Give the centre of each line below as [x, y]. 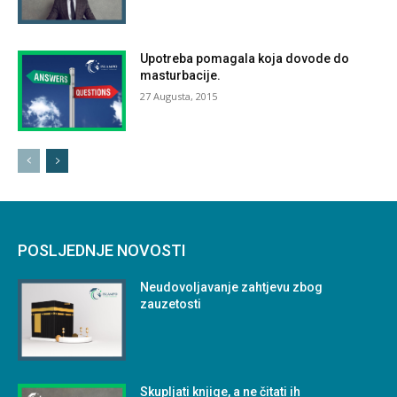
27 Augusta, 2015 [179, 96]
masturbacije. [181, 75]
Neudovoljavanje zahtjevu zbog [232, 288]
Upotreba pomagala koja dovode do [245, 58]
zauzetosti [171, 304]
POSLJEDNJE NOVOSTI [102, 251]
